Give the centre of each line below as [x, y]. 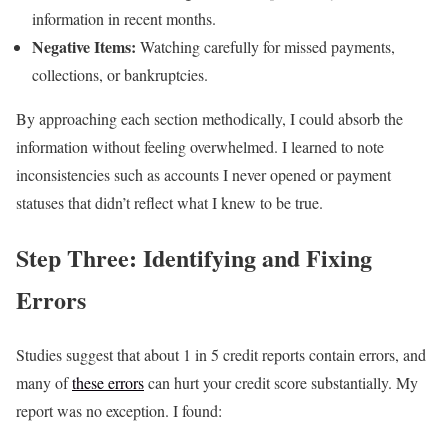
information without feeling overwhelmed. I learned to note [200, 146]
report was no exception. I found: [119, 410]
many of [44, 382]
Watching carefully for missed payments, [265, 46]
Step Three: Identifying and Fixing [194, 257]
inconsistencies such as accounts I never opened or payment [203, 174]
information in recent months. [124, 18]
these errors [108, 382]
